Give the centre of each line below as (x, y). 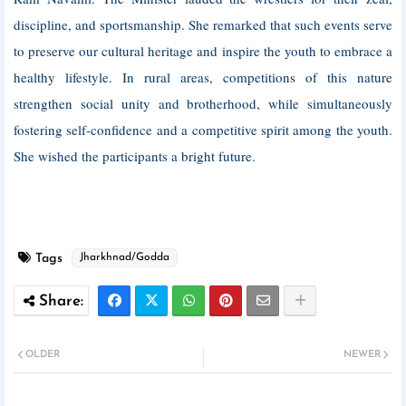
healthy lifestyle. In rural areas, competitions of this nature (203, 77)
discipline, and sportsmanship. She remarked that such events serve (203, 24)
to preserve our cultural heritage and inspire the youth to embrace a (203, 51)
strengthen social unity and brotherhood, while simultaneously (203, 103)
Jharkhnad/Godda (125, 257)
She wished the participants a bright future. (135, 156)
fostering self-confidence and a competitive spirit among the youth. (203, 130)
